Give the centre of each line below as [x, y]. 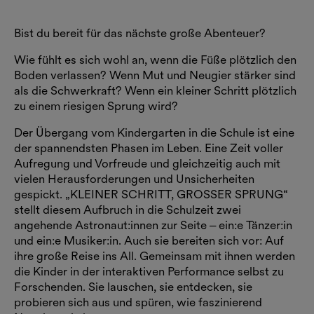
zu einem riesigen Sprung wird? [96, 105]
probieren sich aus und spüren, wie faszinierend [138, 302]
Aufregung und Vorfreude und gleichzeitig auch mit [147, 163]
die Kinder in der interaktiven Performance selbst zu [149, 271]
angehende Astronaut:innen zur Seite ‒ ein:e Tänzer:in [153, 225]
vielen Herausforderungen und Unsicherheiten [134, 178]
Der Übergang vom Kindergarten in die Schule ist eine [154, 132]
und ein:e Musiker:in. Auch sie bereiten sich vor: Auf [149, 240]
